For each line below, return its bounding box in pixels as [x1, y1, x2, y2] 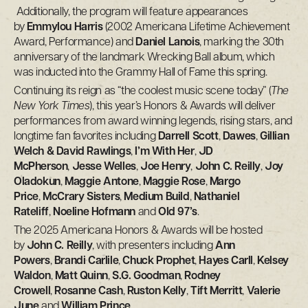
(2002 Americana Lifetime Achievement [102, 21, 290, 33]
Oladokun [14, 176, 60, 188]
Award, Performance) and [14, 36, 136, 48]
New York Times [14, 100, 90, 112]
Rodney [184, 270, 221, 282]
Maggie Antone [62, 176, 139, 188]
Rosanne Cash [54, 285, 123, 297]
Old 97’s [158, 206, 197, 218]
